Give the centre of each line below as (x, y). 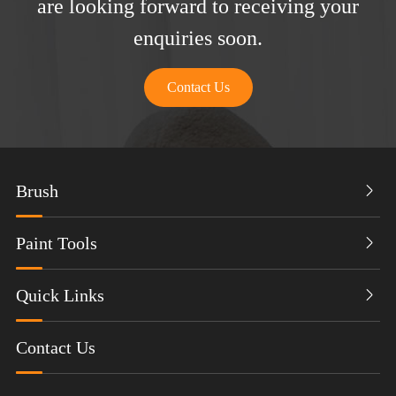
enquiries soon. (198, 38)
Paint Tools (56, 244)
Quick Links (60, 296)
